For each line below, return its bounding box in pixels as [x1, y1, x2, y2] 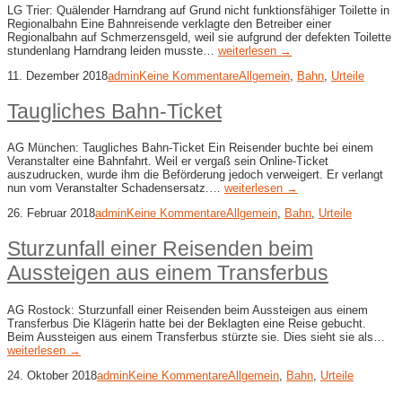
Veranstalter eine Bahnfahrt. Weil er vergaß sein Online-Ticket [7, 154, 328, 169]
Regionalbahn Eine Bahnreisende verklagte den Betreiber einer [7, 17, 331, 31]
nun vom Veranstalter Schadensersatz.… [7, 181, 224, 196]
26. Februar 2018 [7, 206, 95, 221]
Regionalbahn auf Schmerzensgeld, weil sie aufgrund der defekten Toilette [7, 31, 391, 45]
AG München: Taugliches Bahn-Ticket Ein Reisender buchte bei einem [7, 141, 373, 155]
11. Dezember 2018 [7, 69, 108, 83]
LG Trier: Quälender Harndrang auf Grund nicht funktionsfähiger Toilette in [7, 4, 389, 18]
